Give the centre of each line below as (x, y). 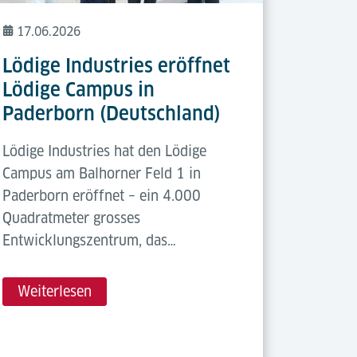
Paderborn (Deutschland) (112, 113)
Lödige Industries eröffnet (117, 65)
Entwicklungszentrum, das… (90, 240)
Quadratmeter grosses (72, 218)
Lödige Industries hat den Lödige (105, 151)
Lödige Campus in (79, 89)
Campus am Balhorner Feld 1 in (102, 173)
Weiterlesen (55, 291)
